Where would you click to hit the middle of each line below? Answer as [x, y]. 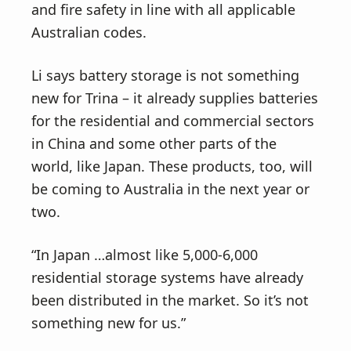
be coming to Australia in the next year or [170, 189]
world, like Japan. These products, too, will [172, 166]
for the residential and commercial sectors [173, 121]
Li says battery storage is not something [165, 75]
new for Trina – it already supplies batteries [175, 98]
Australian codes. [89, 32]
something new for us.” [109, 323]
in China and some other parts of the [154, 143]
